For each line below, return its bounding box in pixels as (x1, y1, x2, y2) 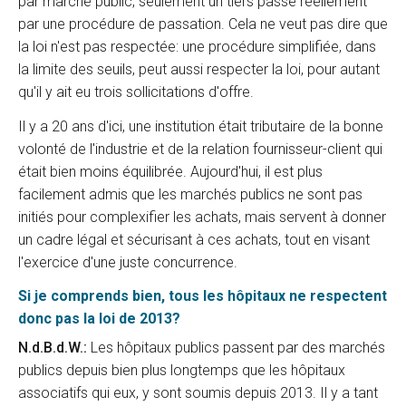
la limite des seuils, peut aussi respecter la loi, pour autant (18, 60, 380, 78)
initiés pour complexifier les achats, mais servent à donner (18, 208, 386, 226)
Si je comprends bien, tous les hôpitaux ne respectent (18, 287, 387, 305)
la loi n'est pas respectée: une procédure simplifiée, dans (18, 37, 376, 55)
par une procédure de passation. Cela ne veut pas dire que (18, 14, 388, 33)
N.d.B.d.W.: (18, 338, 87, 356)
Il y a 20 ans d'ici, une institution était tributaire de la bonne (18, 117, 383, 135)
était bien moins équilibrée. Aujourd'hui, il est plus (18, 162, 323, 180)
